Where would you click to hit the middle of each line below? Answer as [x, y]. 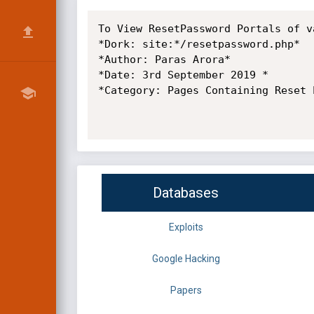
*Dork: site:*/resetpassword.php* [199, 44]
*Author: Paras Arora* [164, 60]
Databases [186, 193]
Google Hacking [186, 259]
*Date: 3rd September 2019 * [183, 75]
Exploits [186, 227]
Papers [186, 291]
